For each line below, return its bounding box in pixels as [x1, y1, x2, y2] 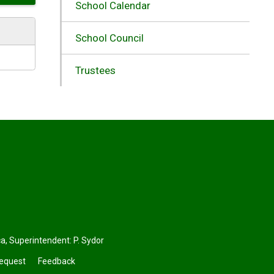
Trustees [75, 64, 116, 76]
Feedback [37, 256, 75, 266]
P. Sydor [73, 235, 105, 245]
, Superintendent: [6, 235, 74, 245]
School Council [75, 31, 144, 44]
